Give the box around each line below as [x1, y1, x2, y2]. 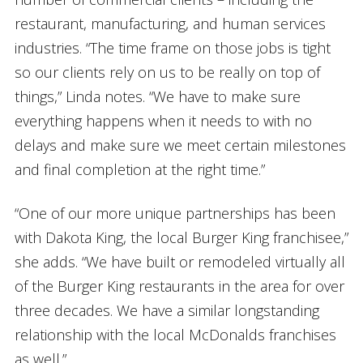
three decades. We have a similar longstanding [14, 300, 319, 320]
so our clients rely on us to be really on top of [14, 62, 320, 82]
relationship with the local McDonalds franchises [14, 324, 336, 344]
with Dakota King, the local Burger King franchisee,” [14, 227, 348, 247]
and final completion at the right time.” [14, 159, 265, 179]
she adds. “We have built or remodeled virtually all [14, 251, 345, 271]
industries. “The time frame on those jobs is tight [14, 37, 331, 58]
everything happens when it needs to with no [14, 110, 312, 130]
